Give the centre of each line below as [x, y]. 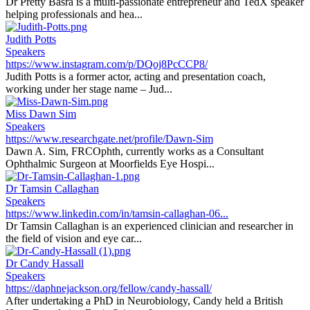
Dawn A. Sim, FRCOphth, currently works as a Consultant [135, 151]
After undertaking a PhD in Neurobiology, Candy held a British [144, 301]
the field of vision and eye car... [74, 238]
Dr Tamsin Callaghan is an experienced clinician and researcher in [149, 226]
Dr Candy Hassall [45, 263]
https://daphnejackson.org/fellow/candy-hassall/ [109, 288]
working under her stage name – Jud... [89, 89]
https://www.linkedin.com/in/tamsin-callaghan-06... [117, 213]
